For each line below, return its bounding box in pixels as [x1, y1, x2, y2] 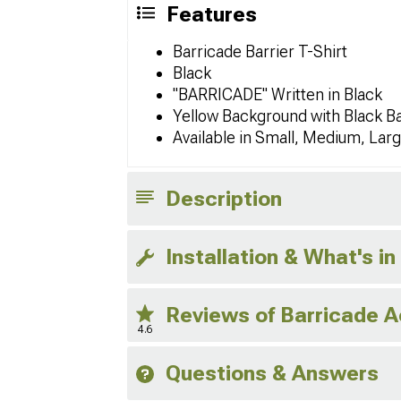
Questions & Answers [166, 361, 379, 386]
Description [166, 186, 282, 211]
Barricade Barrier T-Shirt [173, 42, 347, 61]
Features [166, 2, 257, 27]
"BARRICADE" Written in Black [173, 85, 382, 104]
